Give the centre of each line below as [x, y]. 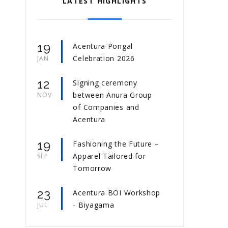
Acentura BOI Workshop [117, 193]
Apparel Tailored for [109, 156]
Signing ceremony [105, 83]
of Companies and [106, 107]
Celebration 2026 [104, 59]
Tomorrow [92, 168]
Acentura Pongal [103, 46]
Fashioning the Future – [116, 144]
